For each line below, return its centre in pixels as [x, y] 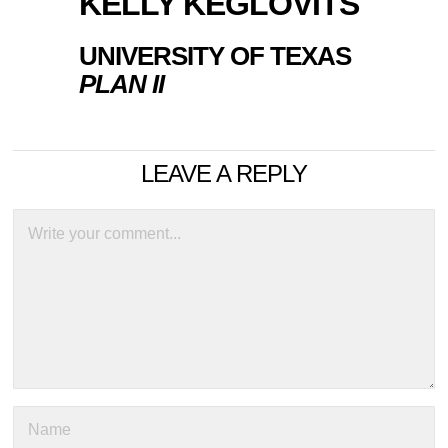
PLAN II [122, 84]
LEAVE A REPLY [223, 174]
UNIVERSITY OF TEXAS [215, 56]
